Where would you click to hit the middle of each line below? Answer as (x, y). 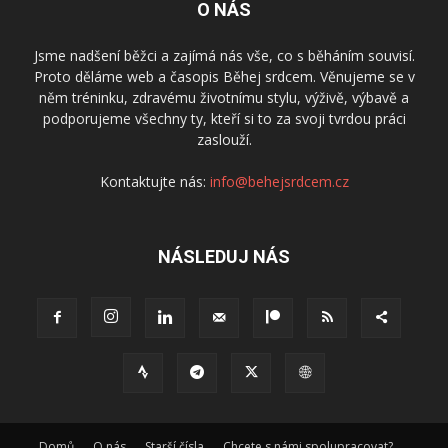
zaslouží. (224, 139)
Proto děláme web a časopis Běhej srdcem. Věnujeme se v (224, 76)
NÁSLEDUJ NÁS (224, 256)
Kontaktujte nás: (154, 181)
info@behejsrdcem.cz (279, 181)
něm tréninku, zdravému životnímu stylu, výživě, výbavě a (224, 97)
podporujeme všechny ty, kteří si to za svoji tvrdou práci (224, 118)
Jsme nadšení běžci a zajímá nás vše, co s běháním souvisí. (224, 55)
